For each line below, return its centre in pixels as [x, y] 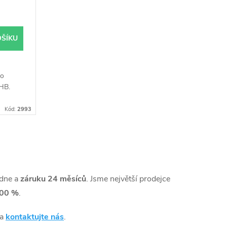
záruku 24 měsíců [53, 179]
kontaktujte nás [35, 217]
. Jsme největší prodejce [128, 179]
